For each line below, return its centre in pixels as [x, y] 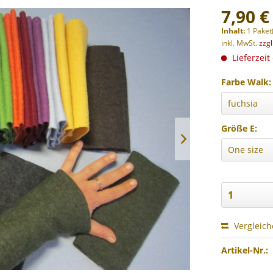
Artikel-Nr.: [245, 250]
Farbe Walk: [246, 82]
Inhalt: [234, 31]
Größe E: [239, 128]
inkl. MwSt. [240, 43]
